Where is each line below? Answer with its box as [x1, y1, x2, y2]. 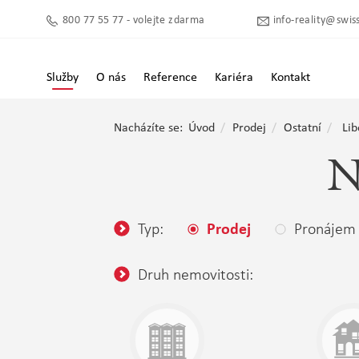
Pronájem [294, 219, 356, 238]
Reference [143, 71, 197, 84]
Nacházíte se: [114, 122, 183, 135]
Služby [46, 71, 79, 84]
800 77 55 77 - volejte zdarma [63, 14, 205, 26]
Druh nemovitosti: [138, 264, 253, 284]
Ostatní [284, 122, 321, 135]
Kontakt [271, 71, 310, 84]
